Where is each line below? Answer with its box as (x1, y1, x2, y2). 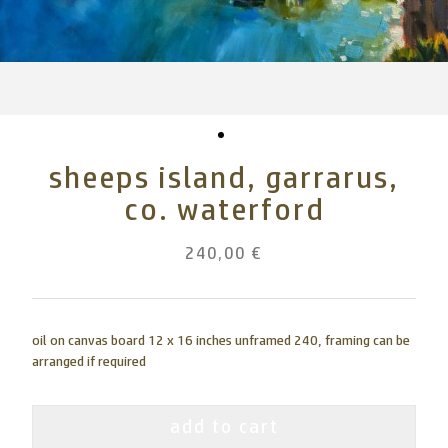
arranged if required (32, 355, 146, 369)
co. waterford (123, 195, 325, 226)
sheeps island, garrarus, (49, 163, 399, 194)
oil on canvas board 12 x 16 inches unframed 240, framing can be (32, 334, 410, 348)
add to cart (169, 418, 279, 437)
